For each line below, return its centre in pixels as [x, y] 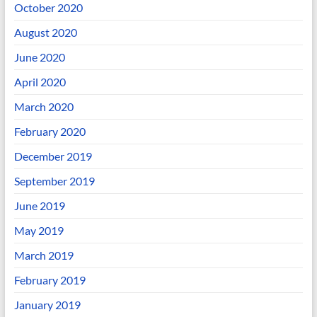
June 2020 [39, 57]
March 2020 [44, 106]
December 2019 [53, 156]
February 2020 [50, 131]
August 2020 [45, 32]
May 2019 [39, 230]
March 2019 [44, 255]
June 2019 [39, 206]
